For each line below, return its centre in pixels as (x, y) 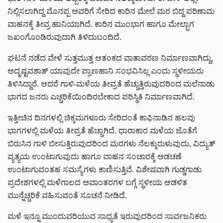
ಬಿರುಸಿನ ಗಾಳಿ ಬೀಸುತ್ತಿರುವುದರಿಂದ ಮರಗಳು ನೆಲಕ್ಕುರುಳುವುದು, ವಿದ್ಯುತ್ (111, 143)
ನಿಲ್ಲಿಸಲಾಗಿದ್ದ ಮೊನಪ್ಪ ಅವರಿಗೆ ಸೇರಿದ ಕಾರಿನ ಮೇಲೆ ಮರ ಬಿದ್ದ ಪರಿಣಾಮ (111, 11)
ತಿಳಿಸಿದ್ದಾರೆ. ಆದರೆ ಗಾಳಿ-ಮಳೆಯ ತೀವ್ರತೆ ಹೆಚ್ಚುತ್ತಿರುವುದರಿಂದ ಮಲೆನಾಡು (111, 84)
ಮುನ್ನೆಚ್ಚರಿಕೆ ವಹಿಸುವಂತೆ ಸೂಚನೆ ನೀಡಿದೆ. (67, 195)
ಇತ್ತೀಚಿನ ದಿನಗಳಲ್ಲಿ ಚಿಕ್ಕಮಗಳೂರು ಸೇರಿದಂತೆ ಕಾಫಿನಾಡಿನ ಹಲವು (101, 117)
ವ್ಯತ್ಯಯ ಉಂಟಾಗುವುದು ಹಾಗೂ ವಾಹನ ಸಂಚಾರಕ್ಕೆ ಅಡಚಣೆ (95, 156)
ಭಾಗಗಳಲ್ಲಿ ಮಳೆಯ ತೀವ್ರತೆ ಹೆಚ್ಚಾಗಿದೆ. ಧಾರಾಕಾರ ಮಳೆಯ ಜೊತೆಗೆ (102, 130)
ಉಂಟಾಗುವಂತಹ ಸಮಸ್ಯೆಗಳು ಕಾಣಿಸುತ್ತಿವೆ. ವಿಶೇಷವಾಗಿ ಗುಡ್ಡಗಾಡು (105, 169)
